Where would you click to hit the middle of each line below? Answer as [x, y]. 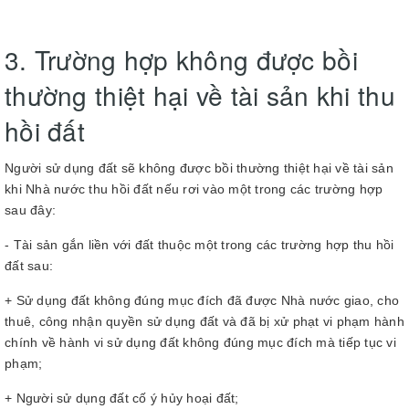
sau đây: [30, 210]
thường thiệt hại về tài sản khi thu [200, 95]
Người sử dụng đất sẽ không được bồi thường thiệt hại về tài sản [199, 168]
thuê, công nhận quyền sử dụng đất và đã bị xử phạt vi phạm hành [204, 321]
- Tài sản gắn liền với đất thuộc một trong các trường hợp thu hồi [199, 245]
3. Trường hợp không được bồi [181, 59]
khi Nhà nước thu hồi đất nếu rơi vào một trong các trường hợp [194, 189]
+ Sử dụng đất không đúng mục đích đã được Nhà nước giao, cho [202, 300]
